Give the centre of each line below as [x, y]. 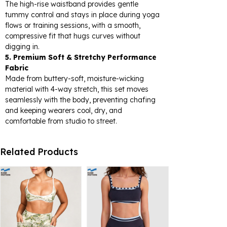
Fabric [17, 68]
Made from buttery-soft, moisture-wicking [74, 78]
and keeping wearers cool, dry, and [64, 110]
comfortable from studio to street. [61, 121]
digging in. [22, 46]
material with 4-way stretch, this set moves [77, 89]
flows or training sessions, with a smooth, [73, 25]
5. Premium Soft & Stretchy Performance [81, 57]
